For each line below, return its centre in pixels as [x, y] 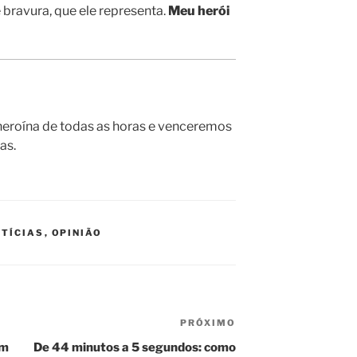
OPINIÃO [77, 233]
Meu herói [199, 11]
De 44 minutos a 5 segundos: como [135, 348]
